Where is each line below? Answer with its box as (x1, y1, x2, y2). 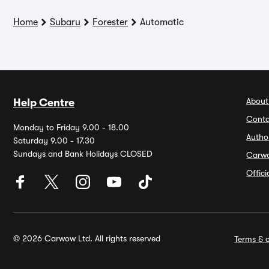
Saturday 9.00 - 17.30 (13, 136, 95, 145)
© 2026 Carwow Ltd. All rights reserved (13, 234, 160, 243)
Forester (92, 17, 128, 28)
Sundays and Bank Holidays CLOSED (13, 149, 153, 159)
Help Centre (13, 97, 74, 109)
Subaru (50, 17, 80, 28)
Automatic (140, 17, 184, 28)
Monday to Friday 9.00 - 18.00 (13, 122, 129, 132)
